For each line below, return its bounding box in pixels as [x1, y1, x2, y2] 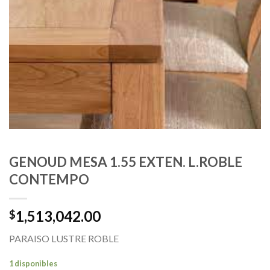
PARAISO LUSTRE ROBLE [9, 233, 119, 245]
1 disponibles [9, 258, 57, 268]
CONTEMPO [9, 171, 89, 188]
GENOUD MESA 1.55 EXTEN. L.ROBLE [9, 154, 242, 171]
